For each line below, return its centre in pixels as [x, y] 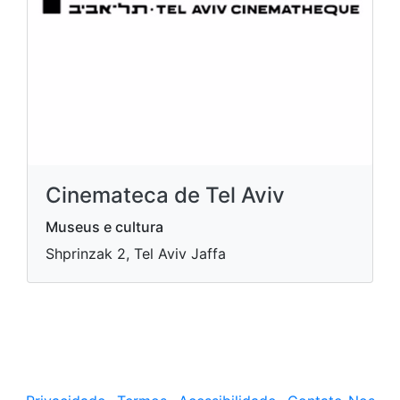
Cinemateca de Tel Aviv [165, 195]
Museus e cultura [104, 227]
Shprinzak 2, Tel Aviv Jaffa [136, 254]
